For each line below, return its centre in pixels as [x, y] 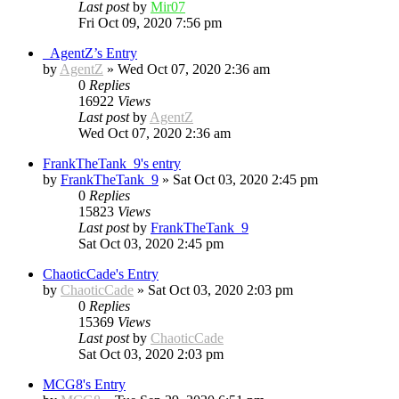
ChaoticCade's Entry [101, 273]
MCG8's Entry [84, 384]
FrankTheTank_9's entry [112, 163]
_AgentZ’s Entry [90, 53]
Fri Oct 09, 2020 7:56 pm [150, 22]
